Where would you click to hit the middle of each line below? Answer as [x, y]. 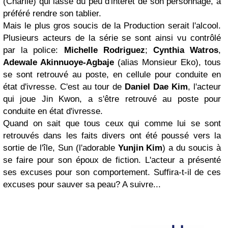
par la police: [34, 50]
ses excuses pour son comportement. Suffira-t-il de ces [112, 172]
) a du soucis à [192, 148]
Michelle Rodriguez [104, 50]
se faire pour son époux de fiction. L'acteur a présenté [112, 160]
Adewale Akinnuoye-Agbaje [59, 62]
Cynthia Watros [186, 50]
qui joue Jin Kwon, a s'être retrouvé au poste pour [112, 99]
